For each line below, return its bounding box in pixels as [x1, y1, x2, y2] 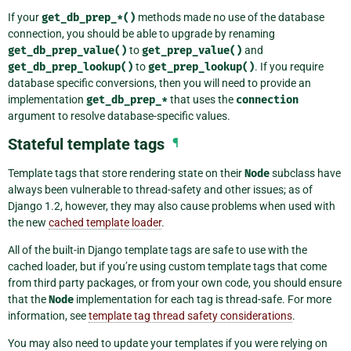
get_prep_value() [142, 43, 242, 57]
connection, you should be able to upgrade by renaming [8, 27, 275, 40]
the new [8, 215, 49, 229]
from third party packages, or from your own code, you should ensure [8, 276, 342, 289]
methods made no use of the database [136, 10, 324, 24]
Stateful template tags [8, 134, 165, 154]
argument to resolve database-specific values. [8, 109, 230, 122]
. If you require [255, 60, 324, 73]
